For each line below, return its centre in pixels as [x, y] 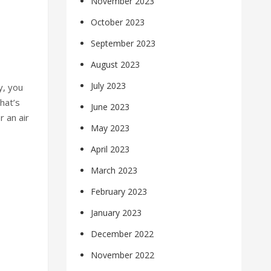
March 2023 [114, 171]
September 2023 [123, 44]
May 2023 [110, 128]
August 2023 [116, 65]
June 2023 [110, 107]
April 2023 [110, 149]
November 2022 [123, 255]
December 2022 [122, 234]
